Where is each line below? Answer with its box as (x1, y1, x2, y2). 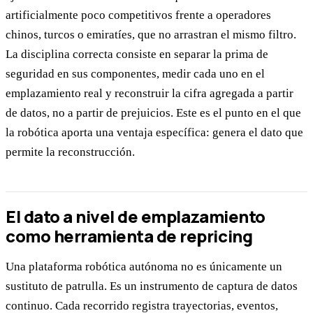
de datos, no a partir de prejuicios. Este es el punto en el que (6, 106, 301, 120)
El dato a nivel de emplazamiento (6, 204, 265, 228)
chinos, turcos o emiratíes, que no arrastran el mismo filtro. (6, 28, 296, 42)
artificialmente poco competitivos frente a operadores (6, 8, 271, 22)
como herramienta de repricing (6, 224, 253, 247)
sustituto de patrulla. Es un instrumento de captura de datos (6, 279, 298, 293)
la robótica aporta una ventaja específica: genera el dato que (6, 126, 303, 140)
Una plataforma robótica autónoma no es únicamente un (6, 259, 282, 273)
